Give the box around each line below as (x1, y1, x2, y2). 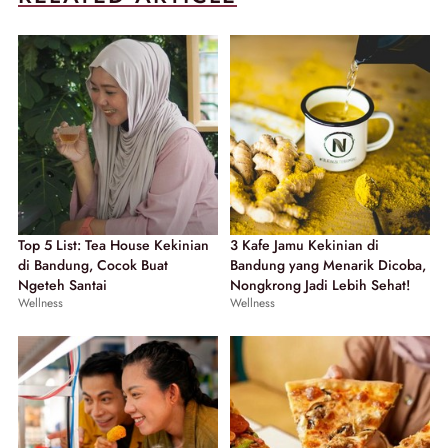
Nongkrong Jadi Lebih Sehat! (230, 274, 410, 295)
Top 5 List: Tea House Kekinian (18, 234, 209, 255)
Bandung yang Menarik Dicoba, (230, 254, 426, 275)
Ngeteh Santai (18, 274, 107, 295)
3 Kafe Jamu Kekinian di (230, 234, 379, 255)
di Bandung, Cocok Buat (18, 254, 168, 275)
